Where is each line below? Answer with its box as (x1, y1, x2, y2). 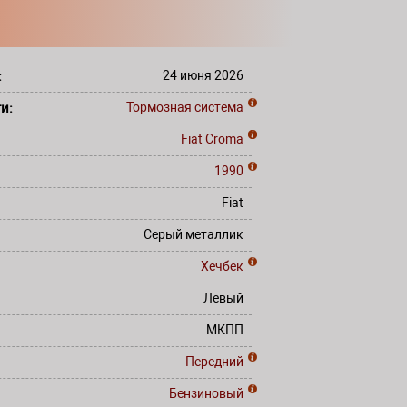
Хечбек (201, 259, 243, 273)
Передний (185, 354, 243, 369)
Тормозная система (126, 100, 243, 114)
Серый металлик (144, 227, 243, 242)
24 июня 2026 (163, 68, 243, 83)
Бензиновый (169, 386, 243, 401)
